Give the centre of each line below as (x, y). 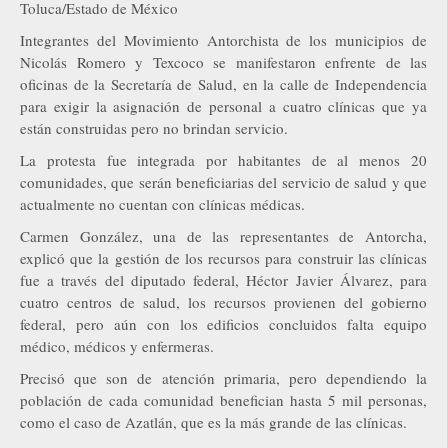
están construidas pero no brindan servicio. (154, 127)
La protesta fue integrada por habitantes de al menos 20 (223, 159)
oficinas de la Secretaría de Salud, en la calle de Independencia (223, 83)
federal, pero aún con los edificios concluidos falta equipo (223, 323)
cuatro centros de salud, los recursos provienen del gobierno (223, 301)
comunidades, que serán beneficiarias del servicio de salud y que (223, 181)
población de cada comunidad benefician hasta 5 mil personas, (223, 399)
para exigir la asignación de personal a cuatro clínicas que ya (223, 105)
